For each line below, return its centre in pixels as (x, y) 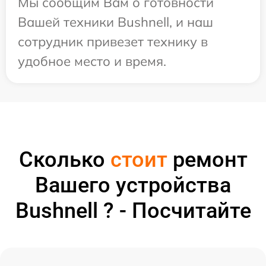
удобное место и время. (92, 61)
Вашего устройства (133, 185)
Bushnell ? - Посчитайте (133, 210)
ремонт (207, 159)
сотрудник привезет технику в (113, 41)
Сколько (64, 159)
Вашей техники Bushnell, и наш (115, 22)
